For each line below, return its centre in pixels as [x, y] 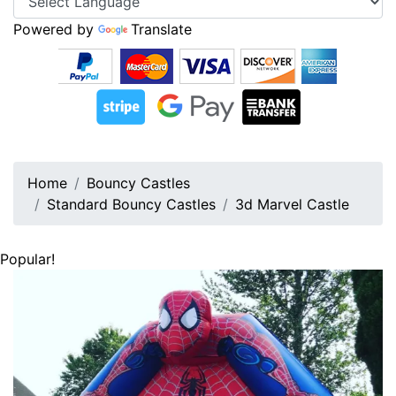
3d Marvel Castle [292, 204]
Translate [161, 29]
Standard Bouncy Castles [131, 204]
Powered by [56, 29]
